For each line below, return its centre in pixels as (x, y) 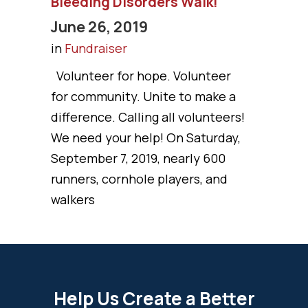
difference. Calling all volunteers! (148, 117)
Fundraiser (96, 48)
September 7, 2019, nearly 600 (138, 158)
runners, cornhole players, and (139, 178)
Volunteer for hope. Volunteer (141, 75)
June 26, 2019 (99, 26)
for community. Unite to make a (143, 96)
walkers (73, 199)
